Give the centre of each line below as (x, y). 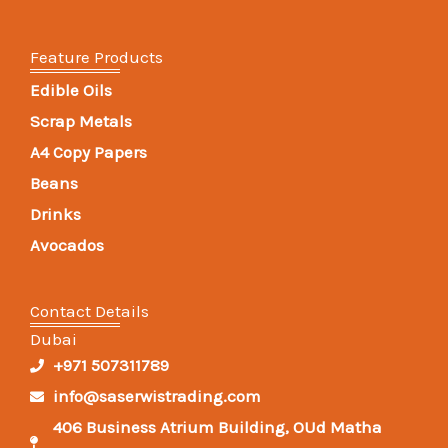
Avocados (67, 245)
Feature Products (96, 57)
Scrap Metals (81, 121)
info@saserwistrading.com (156, 396)
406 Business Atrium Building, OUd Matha (217, 427)
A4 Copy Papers (88, 152)
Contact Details (89, 311)
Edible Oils (71, 90)
